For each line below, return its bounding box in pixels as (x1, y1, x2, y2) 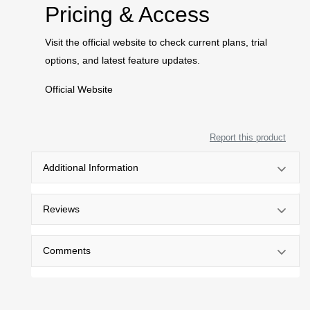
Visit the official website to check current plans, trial (45, 37, 267, 48)
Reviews (43, 203, 80, 215)
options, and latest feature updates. (45, 55, 200, 66)
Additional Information (43, 161, 138, 173)
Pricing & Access (45, 2, 210, 28)
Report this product (210, 132, 286, 143)
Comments (43, 245, 91, 257)
